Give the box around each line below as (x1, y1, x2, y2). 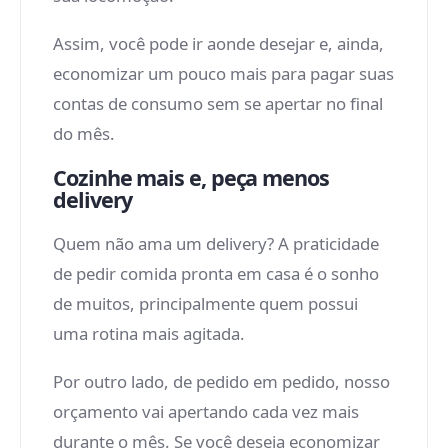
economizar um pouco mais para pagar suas (53, 62, 394, 85)
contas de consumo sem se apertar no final (53, 92, 383, 115)
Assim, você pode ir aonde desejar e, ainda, (53, 32, 384, 55)
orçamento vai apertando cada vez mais (53, 400, 359, 423)
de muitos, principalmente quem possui (53, 292, 358, 315)
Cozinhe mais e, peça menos (53, 163, 329, 192)
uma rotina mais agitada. (53, 322, 245, 345)
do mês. (53, 122, 115, 145)
